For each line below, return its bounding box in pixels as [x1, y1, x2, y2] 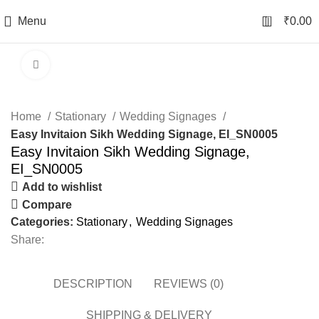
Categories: [11, 216, 73, 228]
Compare [22, 198, 73, 211]
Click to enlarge [50, 58, 126, 70]
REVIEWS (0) [153, 278, 224, 290]
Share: [11, 234, 44, 246]
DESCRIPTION [53, 278, 132, 290]
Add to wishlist [22, 180, 103, 193]
